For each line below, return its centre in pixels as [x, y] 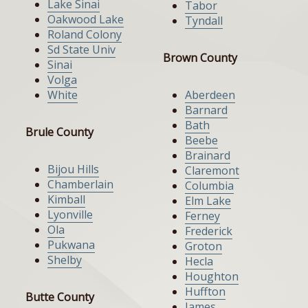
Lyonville [70, 215]
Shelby [65, 260]
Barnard [206, 110]
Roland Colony [85, 35]
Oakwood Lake [86, 20]
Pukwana [71, 245]
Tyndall [204, 21]
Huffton [205, 292]
